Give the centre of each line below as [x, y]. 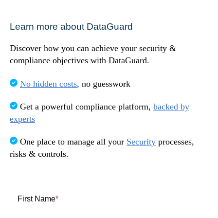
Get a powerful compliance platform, [85, 106]
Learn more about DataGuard [71, 26]
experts [22, 118]
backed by [171, 106]
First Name [36, 199]
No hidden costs [48, 83]
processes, [175, 142]
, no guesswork [104, 83]
